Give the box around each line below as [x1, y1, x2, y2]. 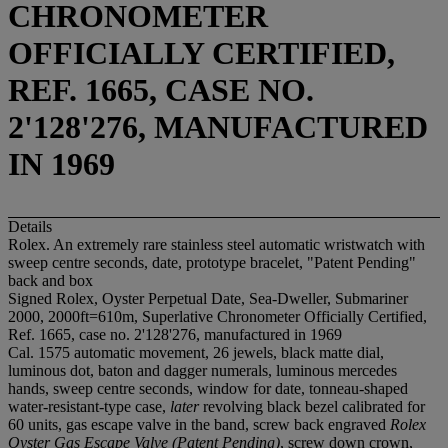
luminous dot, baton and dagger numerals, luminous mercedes [8, 361, 397, 379]
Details [8, 217, 52, 235]
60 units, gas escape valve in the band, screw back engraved [8, 415, 390, 433]
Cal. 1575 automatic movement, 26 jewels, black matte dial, [8, 343, 384, 361]
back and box [8, 271, 93, 289]
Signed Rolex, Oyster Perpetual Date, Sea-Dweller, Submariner [8, 289, 408, 307]
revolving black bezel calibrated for [199, 397, 425, 415]
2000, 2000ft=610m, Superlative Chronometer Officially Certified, [8, 307, 427, 325]
